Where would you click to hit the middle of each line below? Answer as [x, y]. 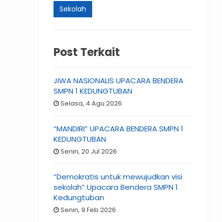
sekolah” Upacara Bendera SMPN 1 [116, 187]
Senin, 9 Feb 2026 [88, 210]
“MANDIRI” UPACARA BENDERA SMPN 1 [119, 129]
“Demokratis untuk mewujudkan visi [118, 177]
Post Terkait [87, 53]
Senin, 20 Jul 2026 [88, 152]
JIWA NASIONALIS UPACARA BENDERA [119, 81]
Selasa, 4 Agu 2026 [91, 104]
